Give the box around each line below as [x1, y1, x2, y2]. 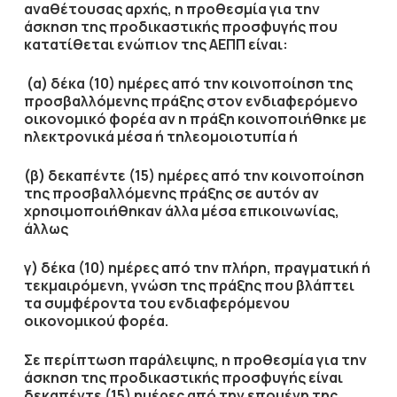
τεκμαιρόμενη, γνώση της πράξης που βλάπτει [23, 276, 354, 295]
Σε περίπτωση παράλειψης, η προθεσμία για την [23, 350, 367, 370]
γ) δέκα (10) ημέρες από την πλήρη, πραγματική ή [23, 258, 370, 277]
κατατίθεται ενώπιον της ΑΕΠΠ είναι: [23, 35, 288, 54]
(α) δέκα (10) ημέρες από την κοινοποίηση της [23, 74, 353, 93]
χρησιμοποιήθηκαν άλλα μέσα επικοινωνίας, [23, 201, 339, 221]
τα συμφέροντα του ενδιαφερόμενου [23, 293, 290, 313]
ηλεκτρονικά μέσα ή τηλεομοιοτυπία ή [23, 127, 298, 146]
